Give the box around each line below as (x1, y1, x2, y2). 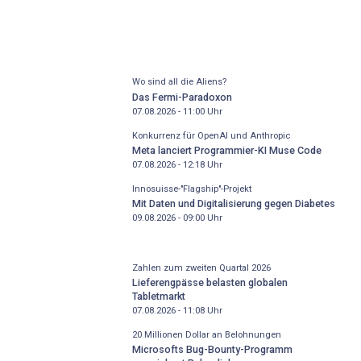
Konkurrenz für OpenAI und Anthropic (131, 130, 290, 141)
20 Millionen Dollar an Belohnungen (131, 329, 281, 340)
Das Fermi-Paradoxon (131, 90, 232, 103)
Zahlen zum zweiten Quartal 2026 (131, 262, 271, 273)
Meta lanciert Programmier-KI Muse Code (131, 144, 322, 157)
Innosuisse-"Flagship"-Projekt (131, 183, 251, 194)
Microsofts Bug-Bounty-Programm (131, 343, 293, 356)
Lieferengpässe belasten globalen (131, 276, 288, 289)
